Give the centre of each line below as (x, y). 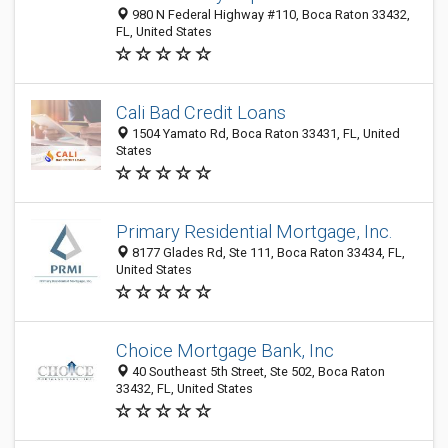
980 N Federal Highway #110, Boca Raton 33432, (269, 14)
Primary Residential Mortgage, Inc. (254, 231)
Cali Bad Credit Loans (201, 112)
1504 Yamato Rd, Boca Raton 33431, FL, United (264, 133)
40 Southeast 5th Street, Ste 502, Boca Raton (257, 371)
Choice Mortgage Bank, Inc (225, 350)
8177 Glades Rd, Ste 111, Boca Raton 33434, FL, (267, 252)
